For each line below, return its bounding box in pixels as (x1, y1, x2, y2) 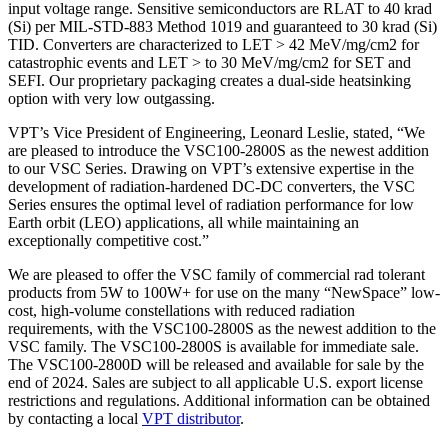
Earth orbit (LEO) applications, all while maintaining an (8, 213, 359, 231)
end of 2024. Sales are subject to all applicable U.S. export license (8, 373, 423, 391)
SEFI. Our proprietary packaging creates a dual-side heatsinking (8, 71, 411, 89)
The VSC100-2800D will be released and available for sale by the (8, 355, 424, 373)
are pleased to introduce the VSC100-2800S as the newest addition (8, 141, 429, 159)
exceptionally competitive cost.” (8, 231, 209, 249)
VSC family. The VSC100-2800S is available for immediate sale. (8, 337, 419, 355)
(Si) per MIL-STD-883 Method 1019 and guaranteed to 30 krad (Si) (8, 17, 437, 35)
